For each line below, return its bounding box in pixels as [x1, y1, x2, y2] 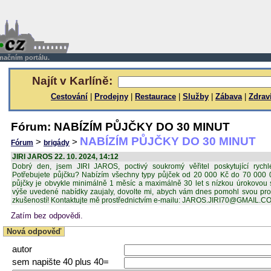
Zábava [215, 92, 242, 101]
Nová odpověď [7, 227, 61, 236]
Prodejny [94, 92, 128, 101]
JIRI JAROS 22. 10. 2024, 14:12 [12, 152, 119, 161]
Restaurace [135, 92, 176, 101]
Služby [183, 92, 209, 101]
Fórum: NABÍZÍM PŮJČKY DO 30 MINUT [11, 120, 230, 133]
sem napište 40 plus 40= [12, 257, 109, 267]
